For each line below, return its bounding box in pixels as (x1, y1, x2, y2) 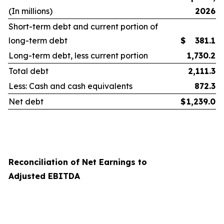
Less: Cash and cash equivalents (8, 81, 132, 91)
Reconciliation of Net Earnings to (8, 157, 147, 167)
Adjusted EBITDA (8, 171, 80, 181)
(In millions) (8, 6, 52, 16)
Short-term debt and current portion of (8, 21, 158, 31)
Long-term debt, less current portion (8, 50, 148, 60)
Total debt (8, 66, 48, 76)
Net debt (8, 96, 43, 106)
